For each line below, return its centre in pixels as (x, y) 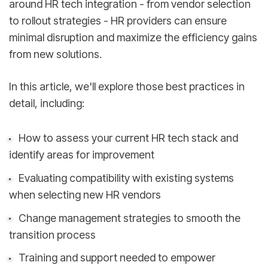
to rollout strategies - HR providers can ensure (118, 21)
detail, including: (47, 103)
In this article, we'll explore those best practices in (127, 86)
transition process (52, 234)
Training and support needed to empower (117, 258)
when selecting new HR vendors (85, 194)
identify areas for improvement (82, 155)
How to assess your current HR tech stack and (128, 138)
